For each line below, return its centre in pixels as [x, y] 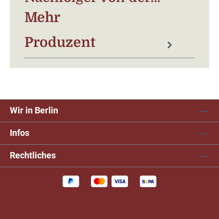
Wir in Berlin [34, 110]
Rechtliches [33, 155]
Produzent [60, 43]
